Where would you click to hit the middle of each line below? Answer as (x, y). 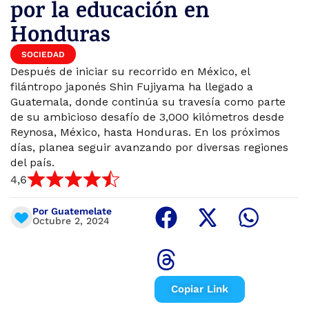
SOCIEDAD (43, 54)
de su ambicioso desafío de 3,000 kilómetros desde (147, 117)
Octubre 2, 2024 (71, 221)
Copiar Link (200, 289)
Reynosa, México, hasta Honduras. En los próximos (145, 132)
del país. (32, 162)
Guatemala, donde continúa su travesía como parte (148, 102)
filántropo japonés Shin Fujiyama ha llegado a (132, 87)
